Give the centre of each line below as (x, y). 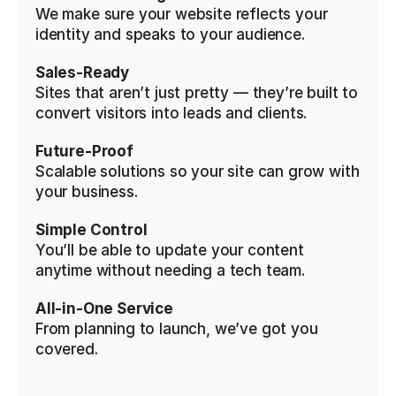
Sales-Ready (83, 72)
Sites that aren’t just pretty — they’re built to (197, 93)
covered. (67, 349)
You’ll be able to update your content (170, 250)
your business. (87, 192)
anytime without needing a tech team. (170, 270)
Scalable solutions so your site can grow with (198, 171)
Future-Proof (84, 151)
